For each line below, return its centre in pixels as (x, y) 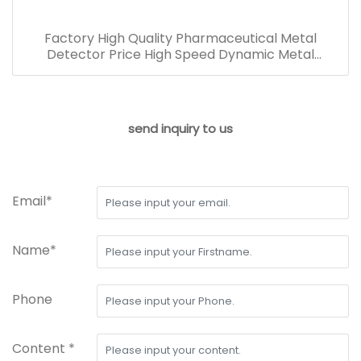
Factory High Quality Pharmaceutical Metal (180, 39)
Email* (32, 201)
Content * (44, 349)
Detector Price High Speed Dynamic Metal (180, 55)
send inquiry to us (180, 129)
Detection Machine (180, 71)
